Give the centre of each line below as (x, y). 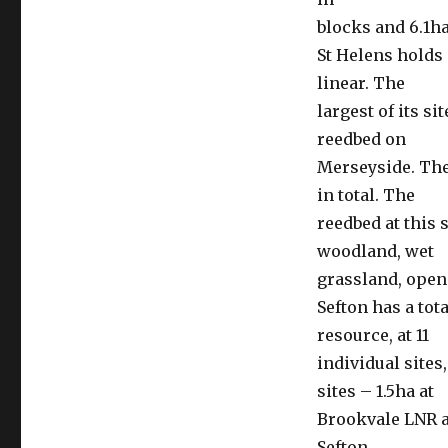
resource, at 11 (372, 335)
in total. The (365, 195)
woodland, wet (375, 251)
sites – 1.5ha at (375, 391)
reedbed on (361, 139)
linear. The (360, 83)
